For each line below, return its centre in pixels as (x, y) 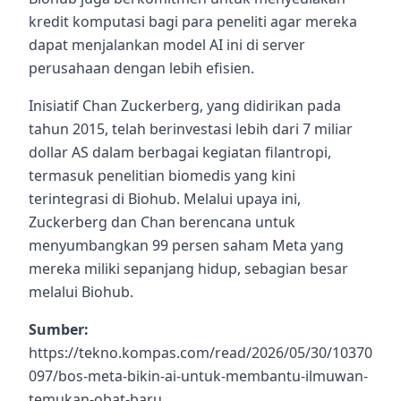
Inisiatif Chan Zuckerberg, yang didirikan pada (185, 105)
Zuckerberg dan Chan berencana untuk (162, 222)
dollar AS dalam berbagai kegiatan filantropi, (180, 152)
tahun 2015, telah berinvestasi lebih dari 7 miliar (191, 128)
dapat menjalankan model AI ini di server (167, 44)
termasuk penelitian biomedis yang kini (162, 175)
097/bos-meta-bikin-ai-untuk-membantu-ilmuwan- (198, 375)
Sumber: (59, 329)
